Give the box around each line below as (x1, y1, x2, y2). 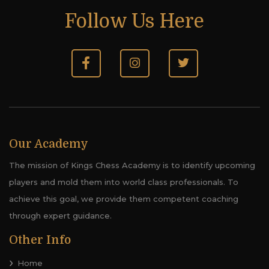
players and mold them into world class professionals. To (9, 177, 238, 187)
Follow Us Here (65, 10, 204, 32)
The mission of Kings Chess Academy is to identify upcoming (9, 160, 255, 170)
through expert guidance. (9, 211, 112, 220)
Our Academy (9, 138, 88, 151)
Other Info (9, 234, 71, 247)
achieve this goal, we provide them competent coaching (9, 194, 238, 204)
